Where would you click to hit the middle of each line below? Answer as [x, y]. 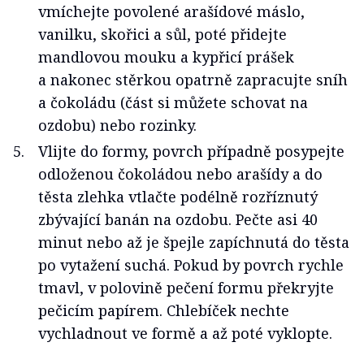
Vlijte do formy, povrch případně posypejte [191, 152]
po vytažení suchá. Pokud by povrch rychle [191, 265]
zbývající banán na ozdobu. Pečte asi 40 [178, 220]
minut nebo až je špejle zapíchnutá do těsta [194, 243]
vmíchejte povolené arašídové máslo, [171, 12]
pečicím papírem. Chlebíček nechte [164, 311]
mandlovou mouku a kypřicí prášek [166, 57]
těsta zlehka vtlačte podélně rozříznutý [178, 197]
